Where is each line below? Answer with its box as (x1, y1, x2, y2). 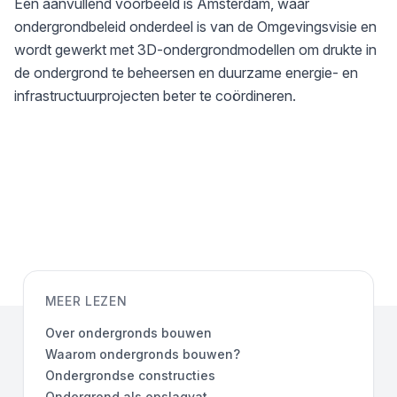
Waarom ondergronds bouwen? (44, 346, 240, 362)
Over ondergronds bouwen (44, 324, 212, 340)
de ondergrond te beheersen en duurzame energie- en (14, 63, 358, 82)
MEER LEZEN (44, 292, 128, 308)
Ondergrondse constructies (44, 367, 215, 383)
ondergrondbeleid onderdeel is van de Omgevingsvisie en (14, 17, 377, 35)
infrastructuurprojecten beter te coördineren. (14, 86, 296, 105)
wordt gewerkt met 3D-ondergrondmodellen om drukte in (14, 40, 377, 58)
